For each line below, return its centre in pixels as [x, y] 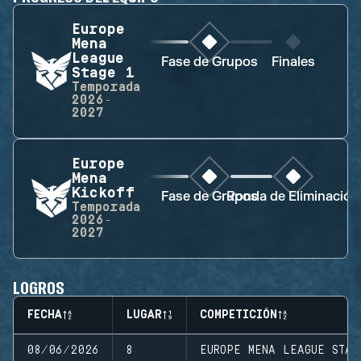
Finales [293, 62]
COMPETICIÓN [239, 315]
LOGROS [39, 286]
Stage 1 [103, 73]
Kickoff [103, 193]
